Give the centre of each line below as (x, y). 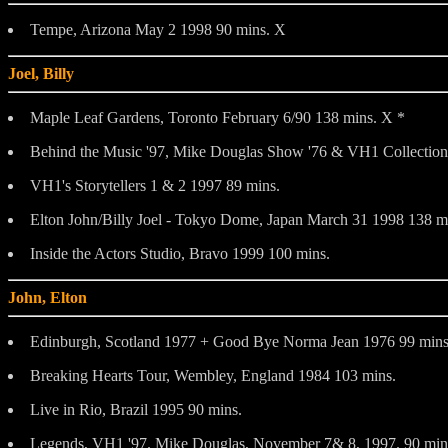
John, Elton (47, 297)
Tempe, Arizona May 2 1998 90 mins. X (158, 29)
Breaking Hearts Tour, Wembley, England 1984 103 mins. (213, 375)
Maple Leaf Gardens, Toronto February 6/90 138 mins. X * (217, 117)
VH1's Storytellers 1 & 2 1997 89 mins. (155, 185)
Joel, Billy (41, 73)
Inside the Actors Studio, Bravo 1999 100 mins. (180, 253)
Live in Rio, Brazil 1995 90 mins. (136, 409)
